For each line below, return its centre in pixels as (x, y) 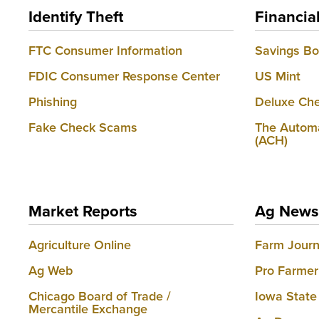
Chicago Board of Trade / (100, 296)
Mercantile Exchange (88, 309)
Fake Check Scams (83, 127)
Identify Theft (76, 17)
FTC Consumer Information (105, 50)
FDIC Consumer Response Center (124, 76)
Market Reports (83, 211)
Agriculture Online (80, 245)
